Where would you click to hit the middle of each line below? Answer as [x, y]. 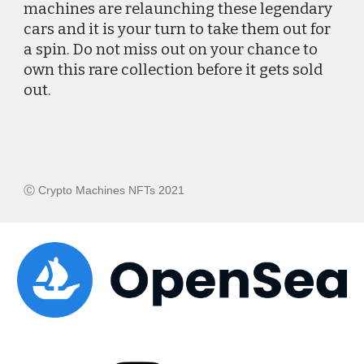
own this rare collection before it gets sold [173, 70]
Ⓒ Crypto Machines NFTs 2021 [104, 190]
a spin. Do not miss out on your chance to [171, 50]
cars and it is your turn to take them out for [178, 29]
